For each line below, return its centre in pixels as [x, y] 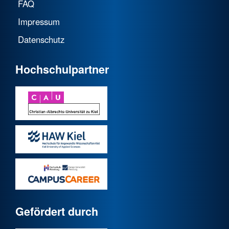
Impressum [39, 21]
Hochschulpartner [62, 70]
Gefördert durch [57, 212]
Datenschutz [41, 39]
